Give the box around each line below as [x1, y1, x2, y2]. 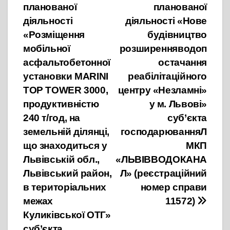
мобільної [23, 43, 70, 54]
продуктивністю [23, 98, 99, 109]
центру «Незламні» [118, 84, 207, 95]
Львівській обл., [23, 154, 100, 165]
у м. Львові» [149, 98, 207, 109]
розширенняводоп [119, 43, 207, 54]
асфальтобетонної [23, 56, 110, 68]
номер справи [140, 181, 207, 193]
